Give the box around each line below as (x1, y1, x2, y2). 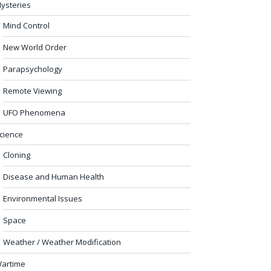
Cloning (3, 149, 30, 160)
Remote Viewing (3, 85, 62, 96)
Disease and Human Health (3, 171, 104, 182)
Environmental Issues (3, 192, 82, 204)
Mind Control (3, 19, 50, 31)
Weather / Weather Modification (3, 236, 121, 247)
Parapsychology (3, 63, 62, 74)
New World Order (3, 41, 67, 53)
